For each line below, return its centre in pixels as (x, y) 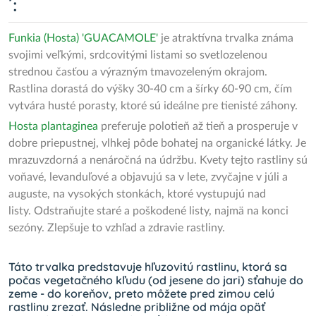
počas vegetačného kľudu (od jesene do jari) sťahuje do (156, 280)
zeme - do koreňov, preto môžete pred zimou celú (141, 293)
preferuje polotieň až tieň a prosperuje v (198, 126)
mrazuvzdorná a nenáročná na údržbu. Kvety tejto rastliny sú (158, 160)
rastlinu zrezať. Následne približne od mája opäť (137, 307)
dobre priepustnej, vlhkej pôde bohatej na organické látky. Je (157, 143)
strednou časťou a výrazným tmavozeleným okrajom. (138, 72)
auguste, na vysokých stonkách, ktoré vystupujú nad (137, 194)
